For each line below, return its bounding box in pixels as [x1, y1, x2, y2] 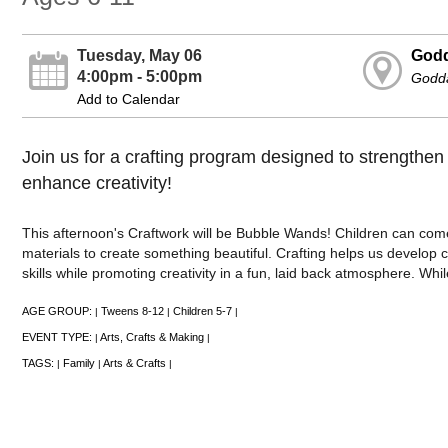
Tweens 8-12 [100, 305, 164, 318]
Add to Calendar [77, 91, 181, 108]
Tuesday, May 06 [77, 46, 203, 65]
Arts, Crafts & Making [99, 331, 204, 344]
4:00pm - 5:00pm [77, 67, 203, 86]
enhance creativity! [21, 173, 172, 194]
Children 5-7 [172, 305, 232, 318]
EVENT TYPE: [21, 331, 95, 344]
